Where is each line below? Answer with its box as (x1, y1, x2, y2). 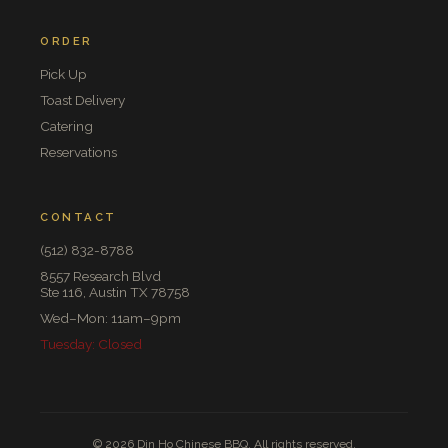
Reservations (40, 144, 117, 160)
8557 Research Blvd (40, 268, 161, 284)
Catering (40, 118, 93, 134)
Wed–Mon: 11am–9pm (40, 310, 181, 326)
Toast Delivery (40, 92, 125, 108)
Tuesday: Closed (40, 336, 142, 352)
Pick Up (40, 66, 87, 82)
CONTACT (40, 210, 117, 224)
